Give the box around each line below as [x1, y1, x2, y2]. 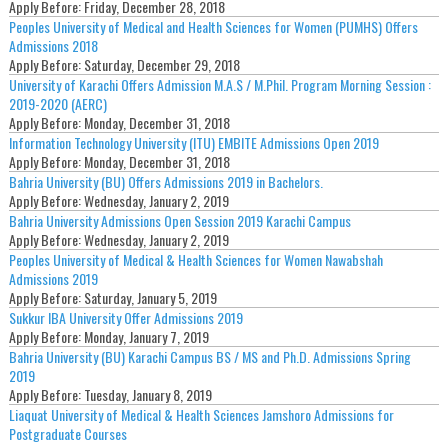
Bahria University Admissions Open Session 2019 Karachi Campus [8, 210, 351, 232]
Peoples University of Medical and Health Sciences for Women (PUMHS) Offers [8, 16, 418, 38]
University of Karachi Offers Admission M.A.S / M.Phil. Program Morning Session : [8, 74, 431, 96]
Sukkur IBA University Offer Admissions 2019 [8, 307, 243, 329]
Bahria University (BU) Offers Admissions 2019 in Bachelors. [8, 171, 323, 193]
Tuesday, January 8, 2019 [83, 384, 212, 406]
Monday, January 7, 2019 [83, 326, 209, 348]
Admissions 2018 [8, 35, 98, 57]
